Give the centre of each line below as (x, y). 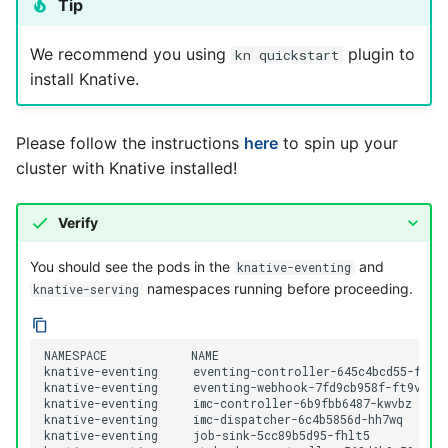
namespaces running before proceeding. (277, 289)
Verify (77, 223)
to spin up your (338, 142)
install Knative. (84, 79)
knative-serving (86, 290)
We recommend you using (130, 54)
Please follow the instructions (130, 142)
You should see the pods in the (131, 267)
